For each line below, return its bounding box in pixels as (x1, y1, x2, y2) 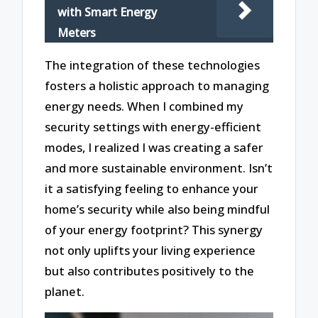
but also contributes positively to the (45, 262, 255, 279)
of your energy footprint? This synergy (45, 221, 263, 238)
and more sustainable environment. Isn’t (45, 159, 273, 176)
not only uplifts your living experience (45, 241, 256, 258)
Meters (57, 25, 97, 41)
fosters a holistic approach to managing (45, 77, 270, 94)
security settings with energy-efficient (45, 118, 262, 135)
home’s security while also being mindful (45, 200, 270, 217)
